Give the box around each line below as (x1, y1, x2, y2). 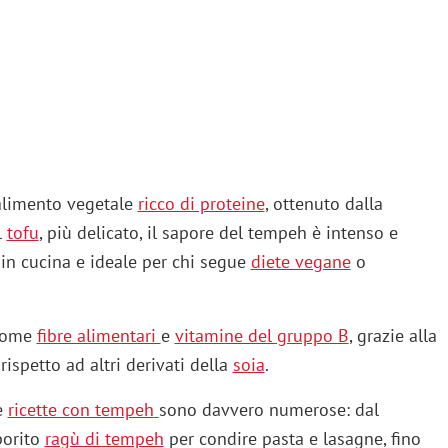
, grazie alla (348, 324, 437, 348)
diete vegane (250, 250, 351, 274)
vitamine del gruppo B (174, 324, 349, 348)
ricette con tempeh (7, 398, 154, 422)
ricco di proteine (137, 192, 265, 216)
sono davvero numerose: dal (158, 398, 379, 422)
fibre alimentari (36, 324, 161, 348)
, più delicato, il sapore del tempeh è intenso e (38, 221, 398, 245)
